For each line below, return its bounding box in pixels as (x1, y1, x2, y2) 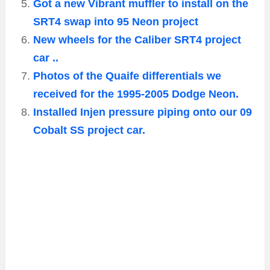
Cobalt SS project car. (33, 124, 145, 137)
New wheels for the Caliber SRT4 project (33, 34, 241, 46)
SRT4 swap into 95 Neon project (33, 16, 198, 28)
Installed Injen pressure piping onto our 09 (33, 106, 252, 119)
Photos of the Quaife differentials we (33, 70, 221, 83)
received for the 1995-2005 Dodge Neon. (33, 88, 239, 101)
